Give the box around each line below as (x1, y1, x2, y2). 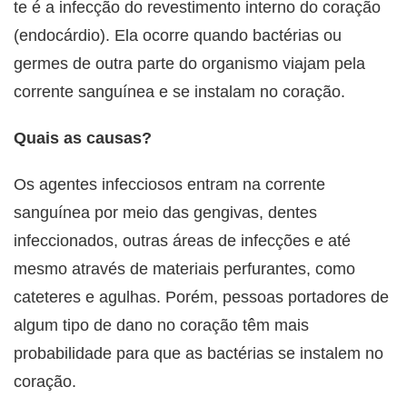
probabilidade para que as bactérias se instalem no (14, 344, 383, 363)
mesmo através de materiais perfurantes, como (14, 260, 355, 279)
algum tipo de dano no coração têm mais (14, 316, 309, 335)
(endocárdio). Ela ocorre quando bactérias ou (14, 26, 342, 45)
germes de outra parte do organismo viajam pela (14, 55, 365, 74)
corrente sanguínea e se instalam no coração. (14, 83, 345, 102)
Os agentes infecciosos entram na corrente (14, 175, 325, 194)
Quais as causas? (14, 129, 152, 148)
